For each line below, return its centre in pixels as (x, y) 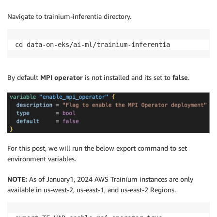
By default (24, 77)
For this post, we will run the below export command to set (97, 148)
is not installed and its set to (128, 77)
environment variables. (42, 159)
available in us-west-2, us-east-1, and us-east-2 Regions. (92, 190)
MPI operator (62, 77)
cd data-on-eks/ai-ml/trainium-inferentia (93, 44)
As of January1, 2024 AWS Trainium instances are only (111, 179)
